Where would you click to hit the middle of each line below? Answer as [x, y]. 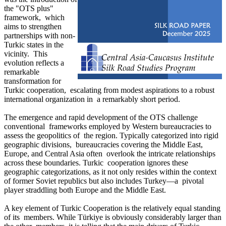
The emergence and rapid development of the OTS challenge [101, 117]
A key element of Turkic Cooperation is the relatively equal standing [112, 208]
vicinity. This [26, 53]
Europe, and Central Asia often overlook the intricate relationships [110, 153]
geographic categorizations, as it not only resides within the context [110, 172]
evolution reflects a [34, 63]
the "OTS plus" [29, 8]
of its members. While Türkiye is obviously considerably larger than [113, 217]
